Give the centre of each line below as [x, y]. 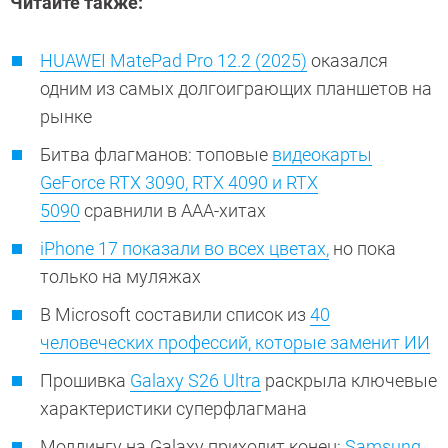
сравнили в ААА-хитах [175, 211]
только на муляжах [122, 277]
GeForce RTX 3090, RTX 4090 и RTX [179, 183]
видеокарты [322, 155]
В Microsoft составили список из [175, 315]
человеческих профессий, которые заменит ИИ [235, 343]
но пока [362, 249]
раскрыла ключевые [349, 381]
